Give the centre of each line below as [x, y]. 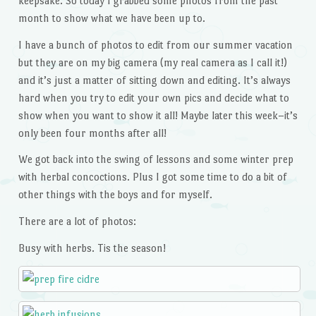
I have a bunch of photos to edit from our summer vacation [155, 44]
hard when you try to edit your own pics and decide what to [153, 97]
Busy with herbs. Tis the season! [92, 248]
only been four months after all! [92, 133]
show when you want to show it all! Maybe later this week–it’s [158, 115]
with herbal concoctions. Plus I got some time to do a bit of [152, 177]
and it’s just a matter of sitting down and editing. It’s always [154, 80]
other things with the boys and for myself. [115, 195]
